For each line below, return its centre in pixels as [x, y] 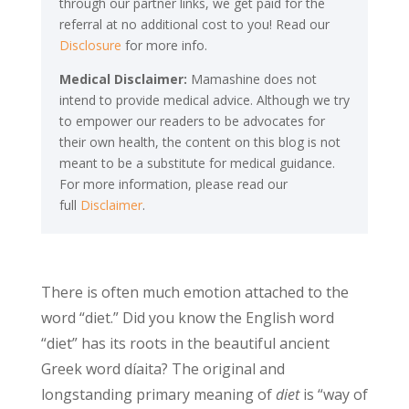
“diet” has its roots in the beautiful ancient [185, 343]
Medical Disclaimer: [125, 79]
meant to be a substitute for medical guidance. [197, 163]
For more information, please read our [173, 184]
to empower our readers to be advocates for [192, 121]
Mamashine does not [253, 79]
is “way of [335, 394]
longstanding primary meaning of [158, 394]
